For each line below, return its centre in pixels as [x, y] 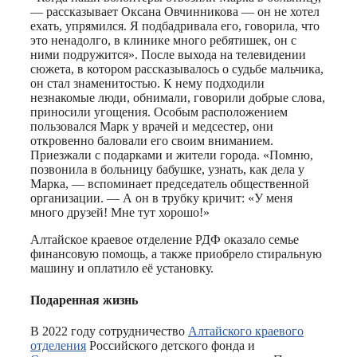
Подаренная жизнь [84, 300]
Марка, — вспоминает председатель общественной [170, 184]
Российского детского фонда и [171, 345]
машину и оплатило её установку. [122, 269]
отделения [58, 345]
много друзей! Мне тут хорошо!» [120, 213]
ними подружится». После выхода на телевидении [168, 55]
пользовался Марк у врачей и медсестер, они [152, 127]
